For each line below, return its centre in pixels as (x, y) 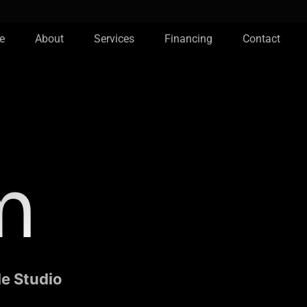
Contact (261, 39)
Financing (188, 39)
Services (114, 39)
